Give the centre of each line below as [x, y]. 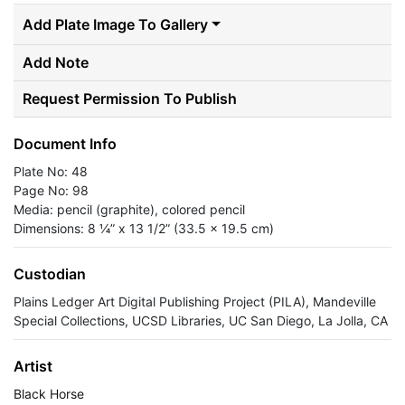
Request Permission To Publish [130, 99]
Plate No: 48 [51, 171]
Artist [33, 366]
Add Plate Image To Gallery [115, 24]
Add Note [56, 62]
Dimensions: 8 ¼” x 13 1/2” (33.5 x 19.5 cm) [144, 228]
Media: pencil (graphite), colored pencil [129, 209]
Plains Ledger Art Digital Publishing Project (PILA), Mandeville [195, 301]
